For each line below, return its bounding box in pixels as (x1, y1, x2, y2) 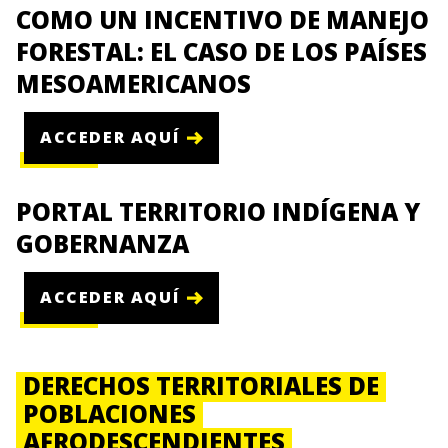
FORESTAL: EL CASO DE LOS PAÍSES (16, 34, 427, 68)
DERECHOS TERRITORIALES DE (23, 368, 380, 402)
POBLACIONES (23, 396, 197, 430)
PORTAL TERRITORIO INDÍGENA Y (16, 194, 420, 228)
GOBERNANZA (16, 226, 189, 260)
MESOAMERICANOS (16, 66, 251, 100)
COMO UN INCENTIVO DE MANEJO (16, 2, 429, 36)
